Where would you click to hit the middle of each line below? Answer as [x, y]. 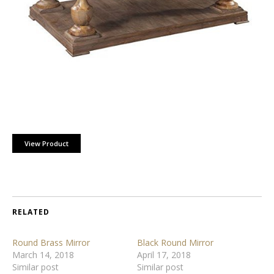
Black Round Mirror [175, 243]
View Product [46, 143]
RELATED [31, 212]
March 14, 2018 [43, 255]
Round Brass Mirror [51, 243]
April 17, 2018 [164, 255]
